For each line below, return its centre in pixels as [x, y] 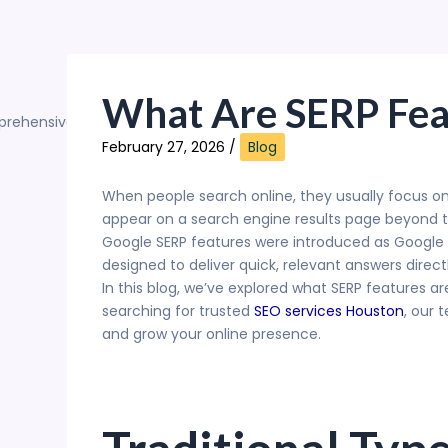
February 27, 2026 [165, 146]
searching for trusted [178, 310]
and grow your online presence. [211, 333]
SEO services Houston [329, 310]
